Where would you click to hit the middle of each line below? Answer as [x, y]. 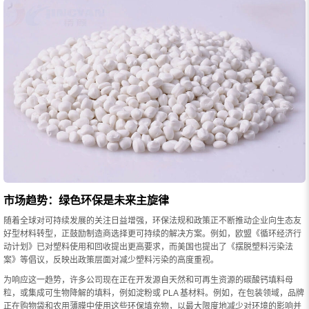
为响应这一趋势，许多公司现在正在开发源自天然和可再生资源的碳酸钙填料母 [148, 280]
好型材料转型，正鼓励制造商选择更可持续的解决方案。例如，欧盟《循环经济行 [152, 233]
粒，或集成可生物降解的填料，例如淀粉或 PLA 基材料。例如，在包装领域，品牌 [154, 293]
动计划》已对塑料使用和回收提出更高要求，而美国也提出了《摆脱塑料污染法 [148, 247]
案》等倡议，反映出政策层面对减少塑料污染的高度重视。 [111, 260]
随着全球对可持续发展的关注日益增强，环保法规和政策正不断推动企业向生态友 [152, 220]
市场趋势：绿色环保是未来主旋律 [86, 200]
